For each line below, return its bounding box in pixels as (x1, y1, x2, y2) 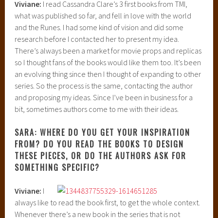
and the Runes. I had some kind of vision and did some (15, 22, 184, 32)
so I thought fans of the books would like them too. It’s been (15, 57, 201, 67)
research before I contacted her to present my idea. (15, 34, 180, 44)
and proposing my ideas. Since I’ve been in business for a (15, 92, 193, 102)
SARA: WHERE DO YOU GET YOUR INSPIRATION (15, 126, 191, 138)
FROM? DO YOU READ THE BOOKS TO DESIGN (15, 138, 184, 150)
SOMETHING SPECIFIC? (15, 161, 103, 173)
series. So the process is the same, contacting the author (15, 80, 193, 91)
